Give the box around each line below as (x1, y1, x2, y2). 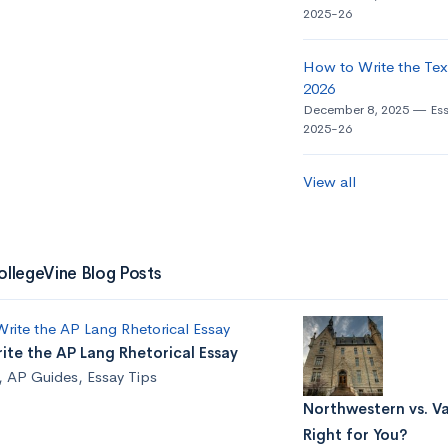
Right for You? (302, 425, 408, 445)
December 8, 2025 (302, 101, 409, 119)
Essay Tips (86, 366, 157, 386)
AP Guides (6, 366, 78, 386)
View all (302, 172, 356, 192)
